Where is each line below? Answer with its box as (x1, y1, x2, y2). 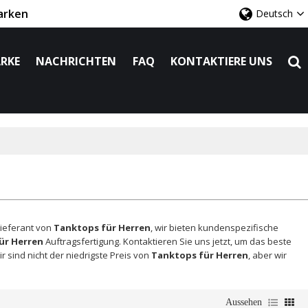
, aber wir (247, 249, 287, 262)
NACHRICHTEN (36, 54, 117, 69)
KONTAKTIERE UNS (170, 54, 273, 69)
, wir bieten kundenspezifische (150, 221, 278, 234)
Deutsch (256, 7, 293, 20)
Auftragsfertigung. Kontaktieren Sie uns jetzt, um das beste (43, 235, 291, 248)
